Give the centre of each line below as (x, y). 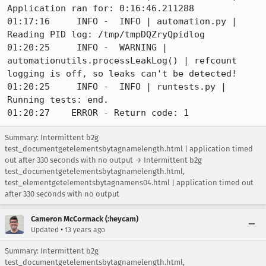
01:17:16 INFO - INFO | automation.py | (122, 21)
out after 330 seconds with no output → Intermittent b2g (103, 160)
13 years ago (85, 230)
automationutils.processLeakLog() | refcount (122, 61)
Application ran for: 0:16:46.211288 (101, 8)
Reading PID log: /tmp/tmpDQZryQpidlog (106, 34)
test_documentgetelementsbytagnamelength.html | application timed (129, 149)
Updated (45, 230)
